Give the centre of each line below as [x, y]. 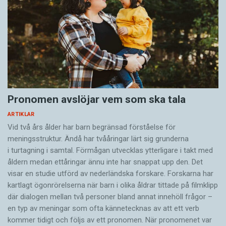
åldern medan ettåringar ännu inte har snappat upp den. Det [105, 162]
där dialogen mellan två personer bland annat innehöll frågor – [110, 197]
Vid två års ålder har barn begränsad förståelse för [92, 127]
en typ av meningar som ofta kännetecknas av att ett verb [103, 209]
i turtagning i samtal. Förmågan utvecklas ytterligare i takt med [110, 151]
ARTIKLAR [21, 115]
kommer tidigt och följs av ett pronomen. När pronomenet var [110, 220]
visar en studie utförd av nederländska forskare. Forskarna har [110, 174]
